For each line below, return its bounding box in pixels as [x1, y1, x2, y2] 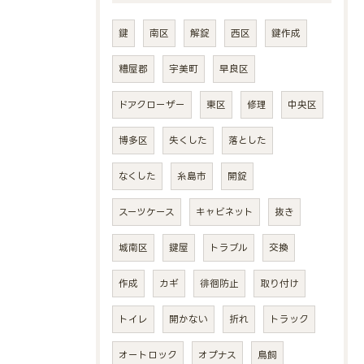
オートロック [119, 349, 177, 360]
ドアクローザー [119, 99, 185, 110]
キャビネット [196, 206, 253, 217]
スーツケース [119, 206, 175, 217]
